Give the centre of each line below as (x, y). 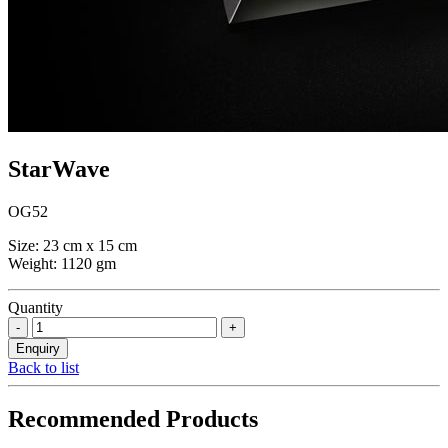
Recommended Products (133, 419)
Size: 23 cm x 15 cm (72, 245)
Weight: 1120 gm (62, 263)
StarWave (59, 168)
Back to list (43, 367)
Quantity (35, 307)
